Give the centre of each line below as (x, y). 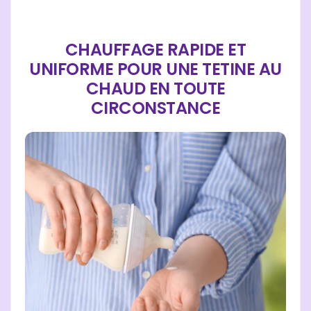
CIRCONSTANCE (155, 108)
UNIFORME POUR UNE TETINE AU (155, 69)
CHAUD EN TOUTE (155, 89)
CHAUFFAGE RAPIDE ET (155, 50)
